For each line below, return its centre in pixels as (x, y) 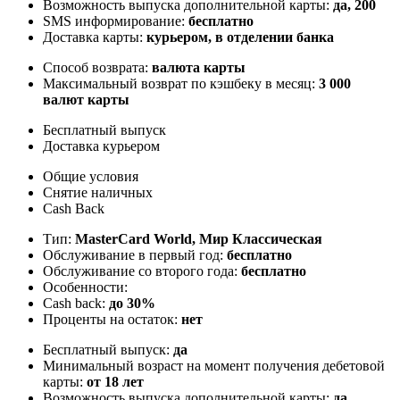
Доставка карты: (95, 37)
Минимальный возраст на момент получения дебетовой (214, 365)
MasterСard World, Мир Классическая (199, 238)
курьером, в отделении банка (240, 37)
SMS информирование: (116, 21)
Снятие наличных (98, 192)
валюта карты (199, 67)
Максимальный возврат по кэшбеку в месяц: (181, 83)
